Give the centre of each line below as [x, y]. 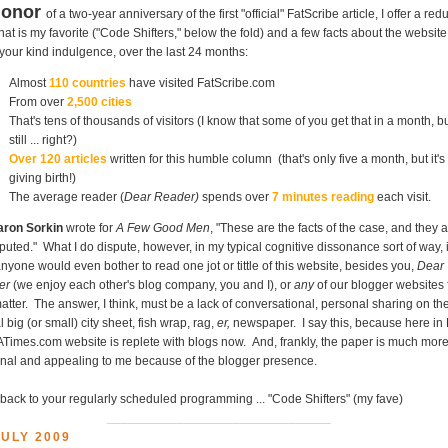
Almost [29, 82]
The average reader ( [66, 196]
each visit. [402, 196]
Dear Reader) [161, 196]
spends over [234, 196]
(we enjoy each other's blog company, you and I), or [152, 284]
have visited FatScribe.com [200, 82]
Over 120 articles [58, 158]
